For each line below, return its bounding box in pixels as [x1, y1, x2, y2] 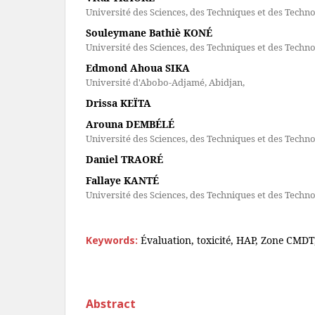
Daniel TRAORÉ [86, 153, 163, 166]
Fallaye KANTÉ [86, 174, 159, 187]
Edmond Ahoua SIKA [86, 61, 190, 75]
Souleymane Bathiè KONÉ [86, 26, 212, 39]
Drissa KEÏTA [86, 96, 151, 110]
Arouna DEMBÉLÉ [86, 117, 174, 131]
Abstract [86, 296, 136, 311]
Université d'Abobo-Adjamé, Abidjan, [86, 76, 245, 89]
